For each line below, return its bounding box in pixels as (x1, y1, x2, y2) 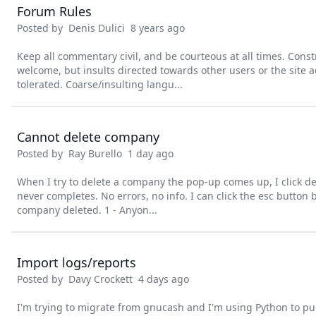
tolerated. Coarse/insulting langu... (17, 78, 183, 91)
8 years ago (125, 21, 185, 35)
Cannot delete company (17, 128, 159, 145)
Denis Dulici (68, 21, 125, 35)
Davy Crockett (68, 272, 133, 286)
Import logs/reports (17, 254, 136, 271)
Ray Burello (68, 147, 122, 160)
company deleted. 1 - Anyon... (17, 203, 157, 217)
